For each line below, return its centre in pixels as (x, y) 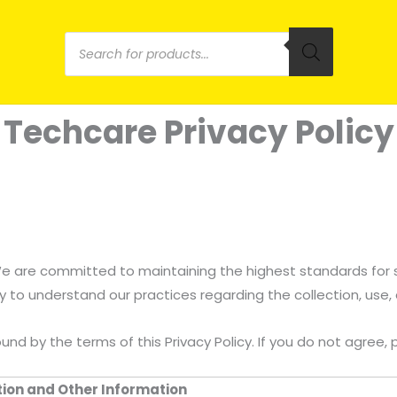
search (128, 82)
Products (146, 45)
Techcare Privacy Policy (198, 133)
